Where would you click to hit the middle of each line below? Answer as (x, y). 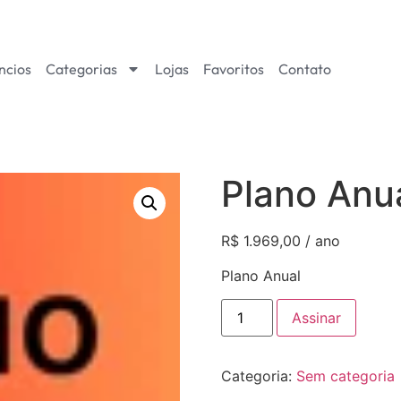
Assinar (316, 317)
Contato (304, 68)
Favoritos (233, 68)
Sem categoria (345, 375)
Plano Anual (260, 275)
